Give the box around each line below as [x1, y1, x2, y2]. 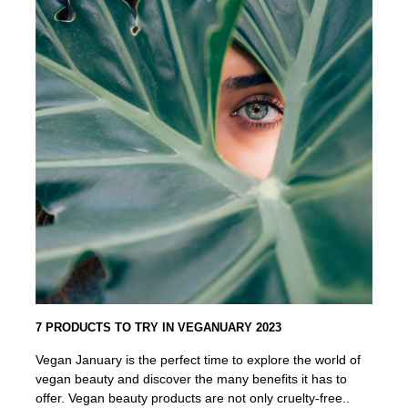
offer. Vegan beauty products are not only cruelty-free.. [36, 391, 351, 405]
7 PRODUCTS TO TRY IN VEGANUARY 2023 [36, 321, 282, 334]
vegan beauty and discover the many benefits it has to [36, 372, 348, 386]
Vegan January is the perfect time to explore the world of [36, 352, 362, 367]
